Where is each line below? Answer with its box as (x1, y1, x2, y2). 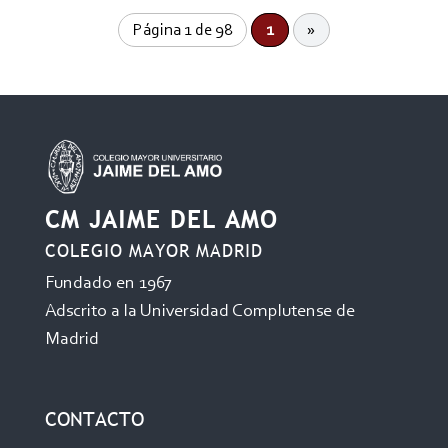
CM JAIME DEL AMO (44, 204, 278, 234)
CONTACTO (44, 405, 144, 432)
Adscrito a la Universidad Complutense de (44, 302, 355, 321)
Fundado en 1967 (44, 274, 172, 293)
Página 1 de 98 (132, 21, 233, 39)
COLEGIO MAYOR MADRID (44, 238, 263, 262)
